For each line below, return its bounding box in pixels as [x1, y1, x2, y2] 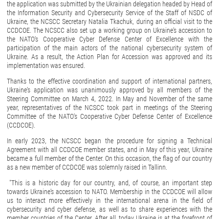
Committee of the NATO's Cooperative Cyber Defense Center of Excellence [7, 112, 212, 121]
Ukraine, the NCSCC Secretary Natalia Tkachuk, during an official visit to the [7, 18, 212, 26]
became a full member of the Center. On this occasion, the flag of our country [7, 154, 212, 163]
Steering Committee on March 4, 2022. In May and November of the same [7, 95, 212, 103]
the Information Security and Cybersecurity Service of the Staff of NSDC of [7, 9, 212, 17]
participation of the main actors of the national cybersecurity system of [7, 44, 212, 52]
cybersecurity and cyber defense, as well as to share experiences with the [7, 205, 212, 214]
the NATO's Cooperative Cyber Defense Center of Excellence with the [7, 35, 212, 44]
